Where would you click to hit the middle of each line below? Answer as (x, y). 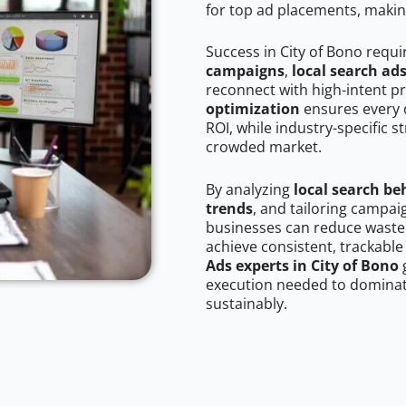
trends (229, 209)
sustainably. (246, 304)
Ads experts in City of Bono (302, 266)
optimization (253, 109)
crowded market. (264, 147)
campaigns (245, 71)
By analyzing (250, 190)
